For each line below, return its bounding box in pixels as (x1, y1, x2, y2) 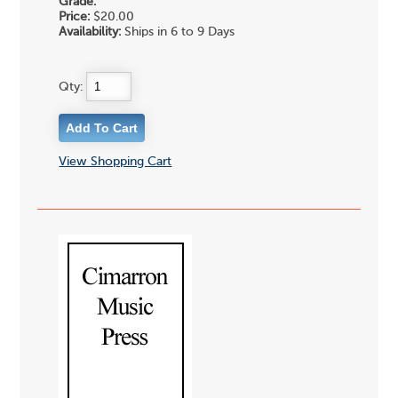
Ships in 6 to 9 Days (121, 26, 235, 39)
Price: (59, 11, 91, 24)
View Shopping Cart (59, 155, 172, 169)
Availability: (59, 26, 122, 39)
